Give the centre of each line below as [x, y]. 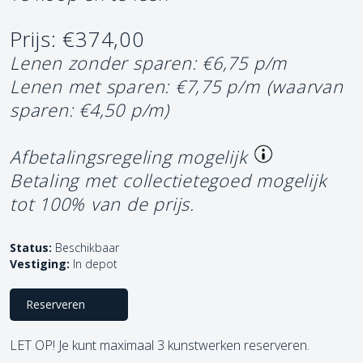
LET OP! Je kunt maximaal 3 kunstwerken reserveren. [160, 345]
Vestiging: [40, 263]
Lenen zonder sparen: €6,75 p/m [149, 62]
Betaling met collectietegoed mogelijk [169, 180]
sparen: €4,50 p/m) [90, 109]
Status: [31, 247]
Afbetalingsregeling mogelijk [129, 156]
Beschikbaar [85, 247]
